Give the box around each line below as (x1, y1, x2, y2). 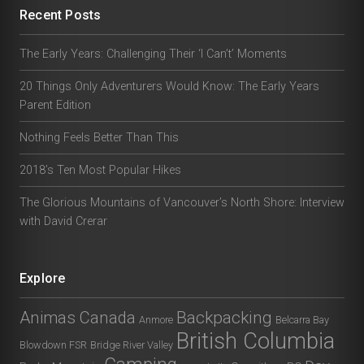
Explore (19, 270, 66, 286)
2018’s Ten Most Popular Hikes (19, 162, 181, 177)
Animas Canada (19, 307, 136, 327)
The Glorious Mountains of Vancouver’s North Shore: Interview (19, 195, 344, 210)
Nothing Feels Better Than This (19, 130, 179, 145)
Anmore (139, 313, 173, 326)
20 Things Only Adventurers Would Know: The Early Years (19, 79, 319, 93)
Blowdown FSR (19, 338, 87, 351)
